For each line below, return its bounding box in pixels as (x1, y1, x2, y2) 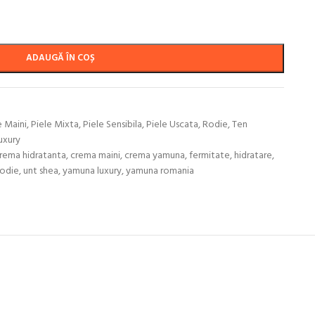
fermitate (188, 148, 230, 164)
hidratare (233, 148, 272, 164)
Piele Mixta (30, 117, 79, 133)
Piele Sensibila (82, 117, 142, 133)
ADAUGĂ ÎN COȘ (26, 51, 96, 65)
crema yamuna (124, 148, 185, 164)
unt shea (22, 163, 58, 179)
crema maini (70, 148, 120, 164)
